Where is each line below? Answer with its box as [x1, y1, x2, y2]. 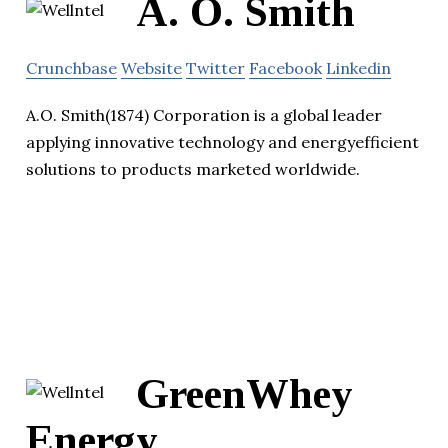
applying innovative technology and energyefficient [26, 132, 419, 153]
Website [121, 58, 182, 79]
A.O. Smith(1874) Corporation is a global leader [26, 105, 382, 126]
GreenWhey [136, 370, 353, 417]
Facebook [249, 58, 322, 79]
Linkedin [326, 58, 391, 79]
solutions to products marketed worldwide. [26, 159, 360, 180]
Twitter [186, 58, 245, 79]
